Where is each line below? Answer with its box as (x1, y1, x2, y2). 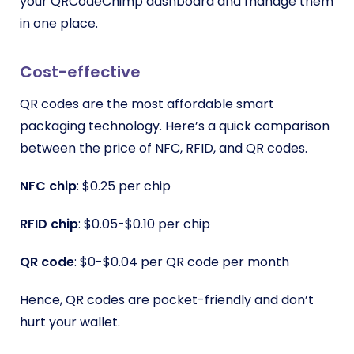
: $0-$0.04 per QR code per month (74, 253, 289, 271)
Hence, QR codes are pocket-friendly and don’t (20, 291, 314, 309)
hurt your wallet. (20, 313, 120, 331)
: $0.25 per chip (77, 177, 171, 195)
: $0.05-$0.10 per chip (78, 215, 210, 233)
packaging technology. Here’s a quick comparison (20, 117, 330, 135)
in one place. (20, 14, 101, 32)
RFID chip (20, 215, 78, 233)
